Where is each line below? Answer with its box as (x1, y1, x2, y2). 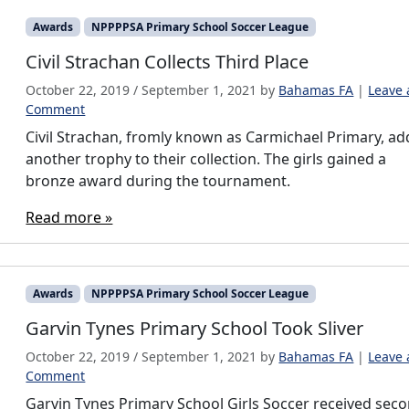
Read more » (26, 206, 113, 227)
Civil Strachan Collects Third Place (26, 48, 309, 74)
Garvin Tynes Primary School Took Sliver (26, 315, 364, 341)
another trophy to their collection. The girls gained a (26, 148, 387, 169)
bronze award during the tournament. (26, 170, 291, 191)
